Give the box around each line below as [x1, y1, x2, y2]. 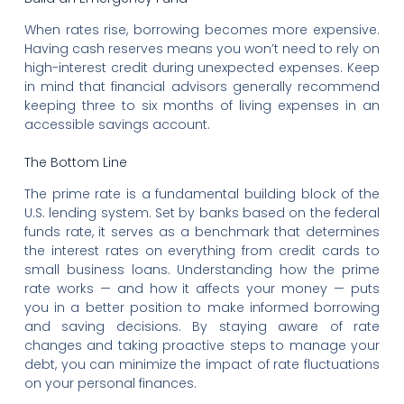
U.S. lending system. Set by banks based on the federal [23, 204, 381, 223]
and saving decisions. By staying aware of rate [23, 317, 381, 336]
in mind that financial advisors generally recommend [23, 78, 381, 96]
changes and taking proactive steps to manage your [23, 336, 381, 355]
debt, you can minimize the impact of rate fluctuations [23, 355, 381, 374]
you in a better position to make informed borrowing [23, 298, 381, 317]
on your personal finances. [23, 374, 197, 393]
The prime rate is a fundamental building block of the [23, 185, 381, 204]
